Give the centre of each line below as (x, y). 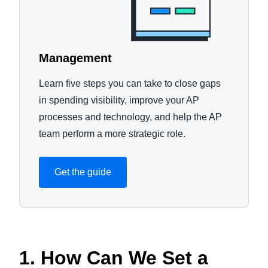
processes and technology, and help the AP (130, 117)
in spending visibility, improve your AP (119, 100)
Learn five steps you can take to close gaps (130, 83)
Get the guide (83, 172)
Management (77, 58)
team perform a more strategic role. (113, 134)
